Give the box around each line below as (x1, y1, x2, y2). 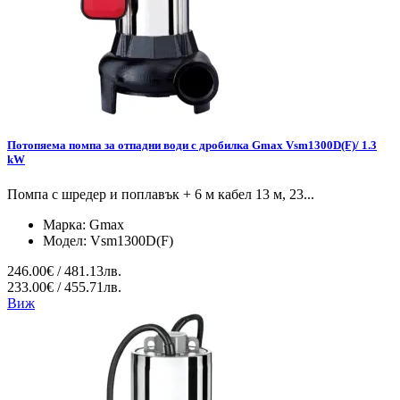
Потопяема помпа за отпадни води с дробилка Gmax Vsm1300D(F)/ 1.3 (7, 138, 377, 153)
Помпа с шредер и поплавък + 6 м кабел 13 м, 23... (7, 187, 314, 203)
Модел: (43, 233, 90, 249)
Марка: (43, 217, 89, 233)
